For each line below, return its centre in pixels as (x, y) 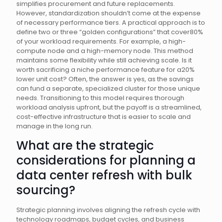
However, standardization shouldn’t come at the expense (109, 13)
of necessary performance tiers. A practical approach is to (111, 23)
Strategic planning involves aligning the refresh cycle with (108, 210)
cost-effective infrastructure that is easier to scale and (104, 117)
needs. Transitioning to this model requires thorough (100, 98)
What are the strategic (85, 145)
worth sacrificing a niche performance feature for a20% (106, 70)
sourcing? (46, 190)
